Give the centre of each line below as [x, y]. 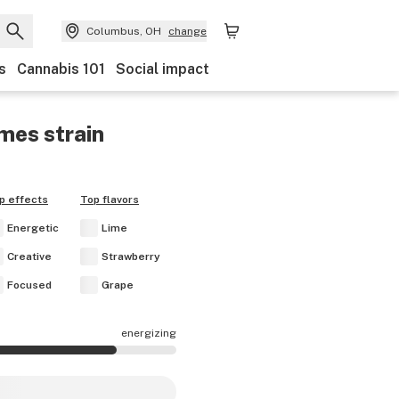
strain [72, 134]
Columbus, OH [124, 31]
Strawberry [131, 256]
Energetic [33, 228]
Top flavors [110, 199]
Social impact [163, 69]
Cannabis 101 [61, 69]
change [187, 31]
